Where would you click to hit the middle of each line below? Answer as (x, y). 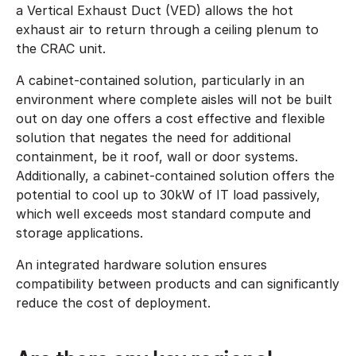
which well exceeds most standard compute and (163, 213)
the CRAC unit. (63, 48)
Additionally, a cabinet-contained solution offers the (175, 175)
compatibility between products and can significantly (178, 283)
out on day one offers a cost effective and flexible (170, 118)
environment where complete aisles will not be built (174, 99)
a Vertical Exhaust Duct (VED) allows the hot (155, 10)
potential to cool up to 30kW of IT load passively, (168, 194)
